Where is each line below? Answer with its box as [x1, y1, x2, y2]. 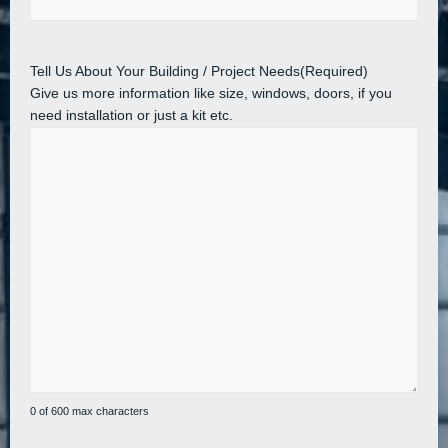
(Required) [300, 63, 368, 79]
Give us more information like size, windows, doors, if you [30, 85, 392, 101]
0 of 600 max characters [30, 404, 149, 417]
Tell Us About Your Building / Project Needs [30, 63, 300, 79]
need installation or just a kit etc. [30, 107, 233, 123]
